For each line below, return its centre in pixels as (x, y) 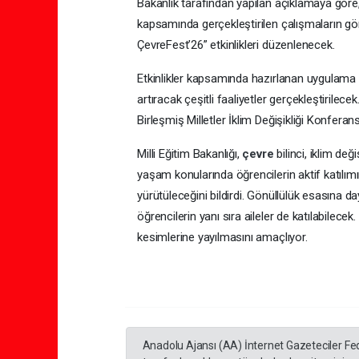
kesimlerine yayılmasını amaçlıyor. (222, 238)
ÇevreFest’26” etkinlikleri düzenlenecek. (236, 45)
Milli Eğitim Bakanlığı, (190, 154)
